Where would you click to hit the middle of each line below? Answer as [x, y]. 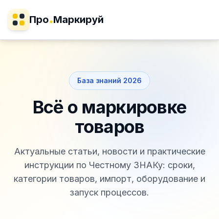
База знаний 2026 [109, 80]
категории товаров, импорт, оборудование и [109, 179]
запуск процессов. [109, 192]
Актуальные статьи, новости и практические [109, 151]
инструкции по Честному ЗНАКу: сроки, [109, 165]
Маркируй [78, 20]
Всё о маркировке [109, 108]
